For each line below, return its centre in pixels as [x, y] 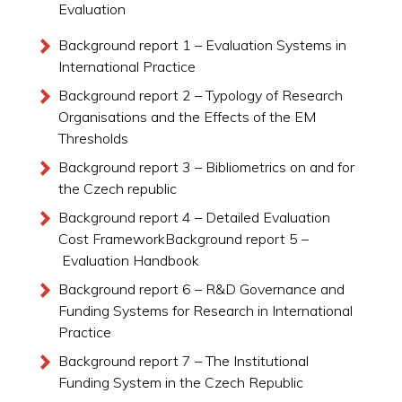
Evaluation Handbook [128, 260]
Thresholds [93, 138]
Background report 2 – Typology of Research [200, 95]
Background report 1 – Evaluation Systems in [202, 44]
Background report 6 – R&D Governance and [201, 288]
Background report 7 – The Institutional [183, 360]
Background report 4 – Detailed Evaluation [194, 217]
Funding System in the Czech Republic [180, 382]
